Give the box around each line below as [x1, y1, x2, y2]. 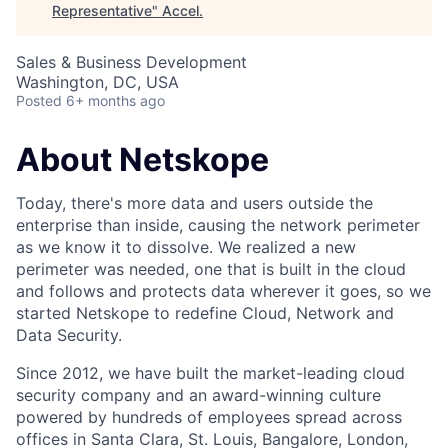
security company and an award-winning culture [16, 385, 381, 406]
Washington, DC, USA [16, 72, 179, 92]
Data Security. [16, 325, 122, 346]
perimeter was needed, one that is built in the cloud [16, 259, 406, 280]
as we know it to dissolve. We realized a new [16, 237, 356, 258]
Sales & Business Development [16, 52, 247, 72]
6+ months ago [66, 92, 165, 109]
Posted [16, 92, 62, 109]
